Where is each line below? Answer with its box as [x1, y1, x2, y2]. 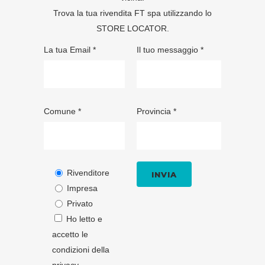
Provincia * [136, 106, 176, 117]
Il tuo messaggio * [136, 45, 203, 55]
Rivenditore [67, 168, 109, 178]
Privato [67, 199, 93, 209]
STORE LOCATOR [96, 24, 167, 34]
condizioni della [52, 245, 109, 255]
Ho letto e [66, 214, 102, 224]
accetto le [52, 230, 88, 240]
